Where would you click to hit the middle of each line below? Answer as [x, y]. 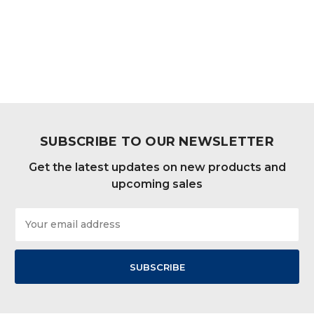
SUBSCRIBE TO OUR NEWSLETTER [157, 141]
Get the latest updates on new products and [157, 167]
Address [35, 229]
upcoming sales [157, 184]
